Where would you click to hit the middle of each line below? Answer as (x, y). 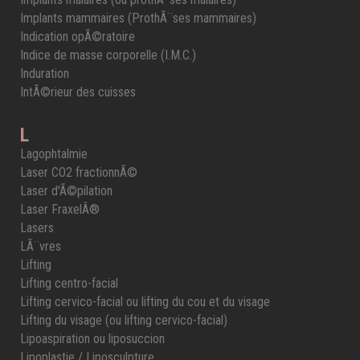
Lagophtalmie (54, 154)
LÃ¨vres (41, 246)
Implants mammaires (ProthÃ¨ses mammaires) (138, 18)
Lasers (37, 228)
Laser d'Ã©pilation (66, 191)
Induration (45, 74)
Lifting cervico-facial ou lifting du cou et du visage (145, 302)
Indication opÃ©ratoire (78, 37)
